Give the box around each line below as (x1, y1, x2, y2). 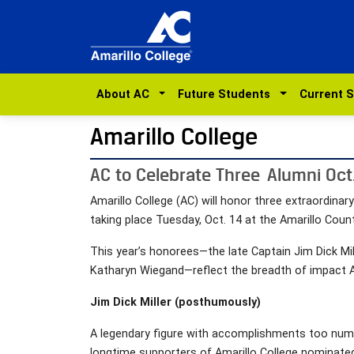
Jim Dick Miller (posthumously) (90, 295, 261, 309)
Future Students (178, 87, 277, 101)
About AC (96, 87, 156, 101)
